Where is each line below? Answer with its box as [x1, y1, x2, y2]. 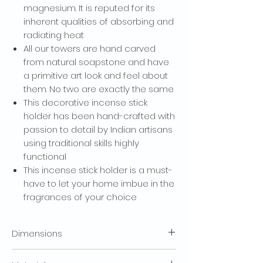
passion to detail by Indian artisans [23, 123, 173, 136]
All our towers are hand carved [23, 42, 156, 55]
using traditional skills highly [23, 137, 139, 150]
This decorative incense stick [23, 96, 147, 109]
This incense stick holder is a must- [23, 164, 173, 177]
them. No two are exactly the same [23, 83, 174, 96]
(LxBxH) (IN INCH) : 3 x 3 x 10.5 [12, 249, 115, 261]
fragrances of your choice [23, 191, 137, 204]
